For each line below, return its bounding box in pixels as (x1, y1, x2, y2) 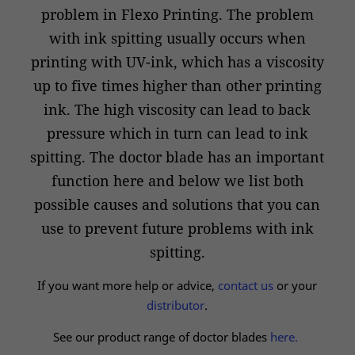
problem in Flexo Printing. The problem (40, 5, 314, 24)
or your (273, 277, 318, 293)
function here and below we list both (51, 171, 303, 190)
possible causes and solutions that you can (34, 195, 321, 214)
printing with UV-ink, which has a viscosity (30, 52, 324, 71)
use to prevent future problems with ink (40, 219, 314, 238)
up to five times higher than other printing (32, 76, 322, 95)
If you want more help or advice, (37, 277, 219, 293)
